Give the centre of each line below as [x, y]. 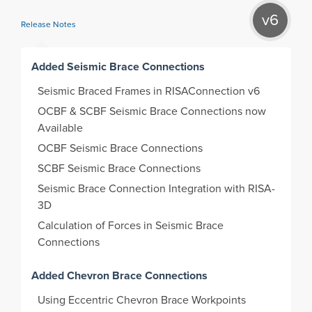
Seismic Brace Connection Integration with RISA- [157, 189]
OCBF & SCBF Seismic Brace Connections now [152, 112]
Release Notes [48, 25]
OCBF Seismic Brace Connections [122, 149]
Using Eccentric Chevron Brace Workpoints [143, 301]
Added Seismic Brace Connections [118, 67]
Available [62, 128]
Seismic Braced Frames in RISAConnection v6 [150, 92]
